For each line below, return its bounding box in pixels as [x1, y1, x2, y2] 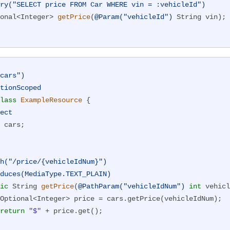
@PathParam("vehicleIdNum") [78, 182, 185, 191]
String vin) [172, 13, 222, 22]
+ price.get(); [41, 207, 103, 216]
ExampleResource [21, 96, 82, 105]
